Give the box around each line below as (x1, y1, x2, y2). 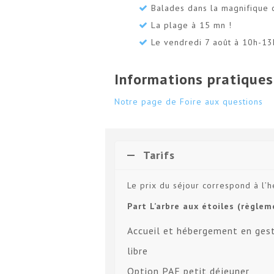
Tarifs (143, 147, 175, 162)
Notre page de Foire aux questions (114, 96, 263, 108)
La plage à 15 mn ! (151, 19, 232, 31)
